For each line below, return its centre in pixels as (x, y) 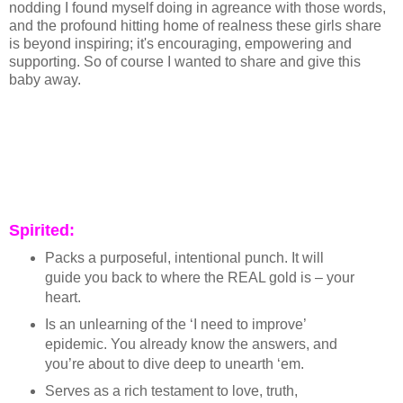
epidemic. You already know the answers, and (191, 344)
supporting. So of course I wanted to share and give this (185, 61)
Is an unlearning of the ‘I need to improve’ (175, 324)
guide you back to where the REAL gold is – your (199, 277)
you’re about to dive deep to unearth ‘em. (174, 363)
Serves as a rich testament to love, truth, (171, 390)
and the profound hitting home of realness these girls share (195, 25)
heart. (63, 297)
